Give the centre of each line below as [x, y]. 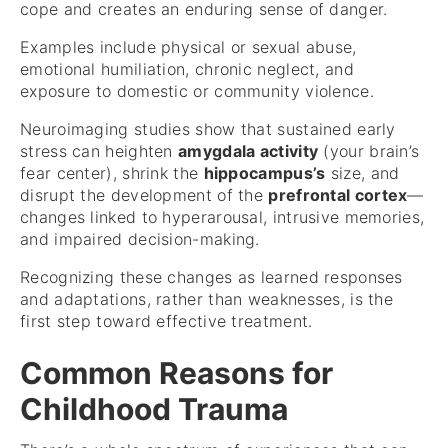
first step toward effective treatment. [166, 321]
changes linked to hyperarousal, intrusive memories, [222, 217]
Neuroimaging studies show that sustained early [208, 129]
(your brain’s [369, 151]
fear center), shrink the [112, 173]
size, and [362, 173]
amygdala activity [248, 151]
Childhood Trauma [154, 409]
